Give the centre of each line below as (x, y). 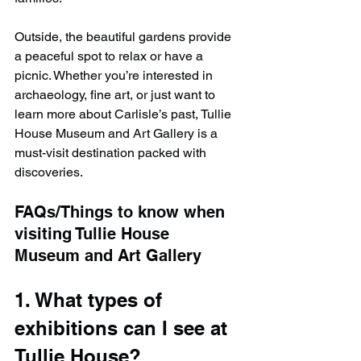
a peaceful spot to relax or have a (110, 56)
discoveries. (49, 172)
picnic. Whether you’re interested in (115, 76)
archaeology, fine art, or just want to (116, 95)
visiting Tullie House (94, 234)
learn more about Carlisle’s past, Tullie (124, 114)
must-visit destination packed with (112, 153)
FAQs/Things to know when (122, 212)
